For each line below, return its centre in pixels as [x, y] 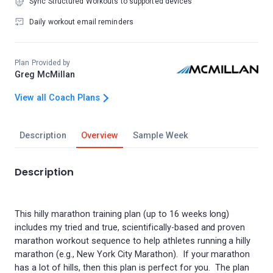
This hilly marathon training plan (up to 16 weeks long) [122, 214]
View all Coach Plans [57, 98]
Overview [99, 136]
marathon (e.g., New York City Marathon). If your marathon [133, 254]
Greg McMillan [45, 75]
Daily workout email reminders [81, 22]
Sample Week [160, 136]
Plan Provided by [43, 63]
